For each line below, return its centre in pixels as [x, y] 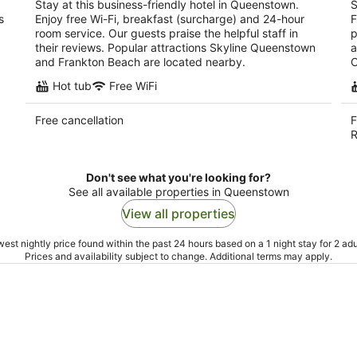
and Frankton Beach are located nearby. [140, 62]
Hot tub [72, 86]
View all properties [178, 214]
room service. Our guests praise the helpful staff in [167, 33]
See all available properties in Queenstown [178, 192]
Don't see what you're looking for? [178, 177]
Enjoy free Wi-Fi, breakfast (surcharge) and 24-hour [170, 19]
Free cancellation [79, 120]
